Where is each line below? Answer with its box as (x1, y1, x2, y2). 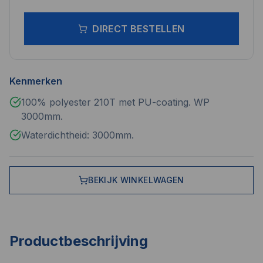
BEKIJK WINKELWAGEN (88, 174, 184, 185)
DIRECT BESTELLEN (92, 22, 185, 35)
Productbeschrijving (9, 232, 148, 249)
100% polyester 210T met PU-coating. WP (21, 96, 210, 108)
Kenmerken (9, 75, 62, 87)
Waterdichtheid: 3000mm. (21, 129, 134, 141)
